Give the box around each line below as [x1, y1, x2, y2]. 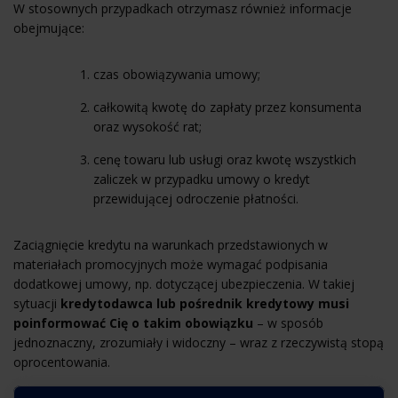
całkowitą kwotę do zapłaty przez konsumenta [93, 98, 362, 115]
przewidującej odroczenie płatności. [93, 189, 298, 207]
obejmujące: [13, 19, 84, 36]
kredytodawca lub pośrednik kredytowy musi [60, 294, 349, 312]
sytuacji [13, 294, 60, 312]
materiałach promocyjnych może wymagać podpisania [13, 255, 328, 273]
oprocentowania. [13, 353, 110, 370]
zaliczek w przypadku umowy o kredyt [93, 170, 310, 187]
